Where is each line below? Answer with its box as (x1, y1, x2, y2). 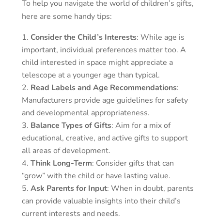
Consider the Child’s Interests (30, 32, 137, 43)
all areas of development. (21, 145, 110, 156)
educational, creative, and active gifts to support (21, 133, 188, 144)
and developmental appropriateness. (21, 108, 150, 119)
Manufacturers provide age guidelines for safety (21, 95, 188, 106)
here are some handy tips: (21, 11, 112, 22)
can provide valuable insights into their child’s (21, 196, 181, 207)
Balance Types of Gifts (30, 120, 111, 131)
